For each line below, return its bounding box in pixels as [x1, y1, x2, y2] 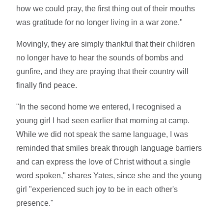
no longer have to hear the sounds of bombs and [16, 53, 184, 62]
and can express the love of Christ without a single [16, 157, 191, 166]
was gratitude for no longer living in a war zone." [16, 18, 183, 27]
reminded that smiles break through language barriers [16, 143, 202, 152]
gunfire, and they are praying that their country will [16, 67, 189, 76]
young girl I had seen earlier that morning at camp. [16, 116, 190, 125]
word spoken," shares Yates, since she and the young [16, 171, 202, 180]
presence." [16, 198, 54, 207]
